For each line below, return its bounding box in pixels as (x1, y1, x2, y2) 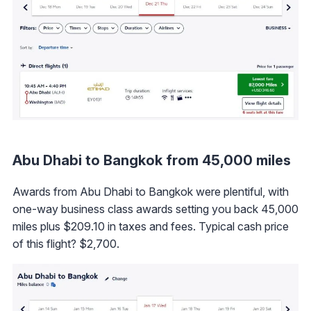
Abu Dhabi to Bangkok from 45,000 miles (12, 152, 291, 169)
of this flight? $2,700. (12, 237, 119, 251)
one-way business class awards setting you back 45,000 (12, 202, 299, 217)
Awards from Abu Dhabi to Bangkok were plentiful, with (12, 185, 289, 199)
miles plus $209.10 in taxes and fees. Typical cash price (12, 219, 289, 234)
